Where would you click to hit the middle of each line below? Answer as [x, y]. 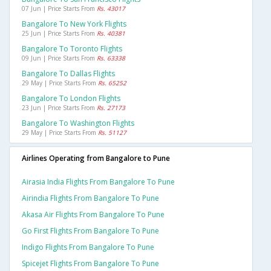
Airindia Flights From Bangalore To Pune [90, 198]
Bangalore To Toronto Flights [72, 49]
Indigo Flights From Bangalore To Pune [88, 247]
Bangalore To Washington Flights [78, 123]
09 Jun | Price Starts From [59, 58]
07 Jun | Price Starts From [59, 9]
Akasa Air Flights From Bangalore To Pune [93, 215]
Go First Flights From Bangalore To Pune [90, 231]
